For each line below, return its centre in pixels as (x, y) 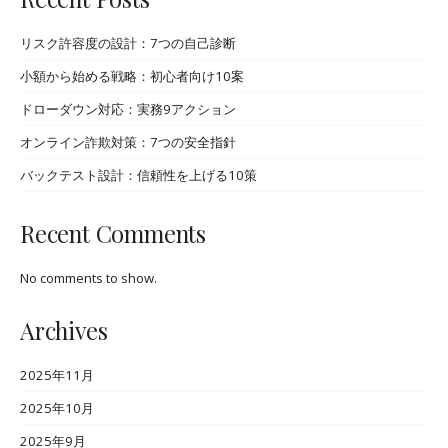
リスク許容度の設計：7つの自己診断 (128, 43)
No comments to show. (88, 277)
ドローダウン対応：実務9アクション (128, 109)
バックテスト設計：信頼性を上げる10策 (138, 175)
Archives (64, 331)
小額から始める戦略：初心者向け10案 (132, 76)
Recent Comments (113, 234)
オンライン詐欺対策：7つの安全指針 (128, 142)
